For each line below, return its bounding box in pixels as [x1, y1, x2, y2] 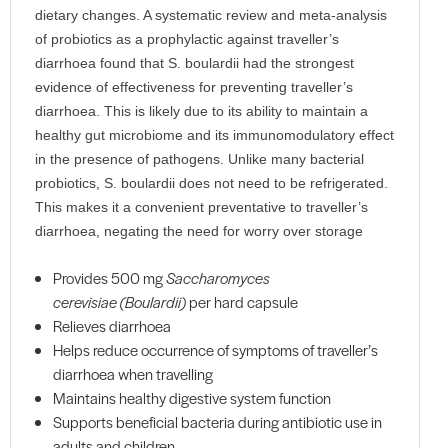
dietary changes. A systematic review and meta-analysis [34, 7, 387, 24]
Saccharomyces [166, 267, 270, 289]
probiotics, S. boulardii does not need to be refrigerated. [34, 175, 388, 192]
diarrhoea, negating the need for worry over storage [34, 223, 363, 240]
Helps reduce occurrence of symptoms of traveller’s [53, 339, 378, 361]
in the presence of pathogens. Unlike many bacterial [34, 151, 364, 168]
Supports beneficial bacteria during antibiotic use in [53, 411, 382, 433]
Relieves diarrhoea [53, 315, 171, 337]
